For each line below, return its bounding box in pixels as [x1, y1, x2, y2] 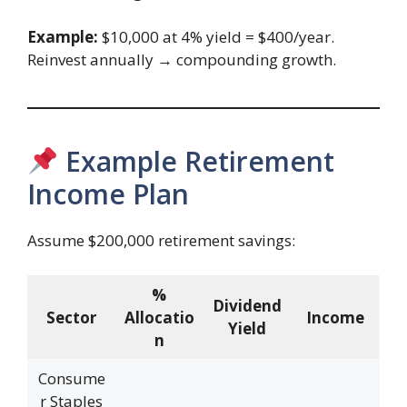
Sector [46, 306, 96, 328]
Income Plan [27, 175, 189, 213]
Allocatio [124, 306, 194, 328]
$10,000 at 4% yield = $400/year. [98, 26, 334, 48]
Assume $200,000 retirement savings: [27, 230, 295, 252]
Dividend [213, 294, 282, 316]
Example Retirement [58, 143, 335, 181]
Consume [37, 367, 105, 389]
